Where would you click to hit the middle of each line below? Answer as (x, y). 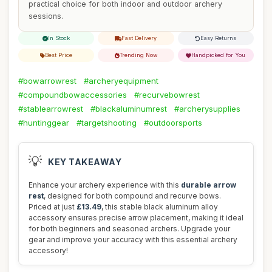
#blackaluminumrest (129, 109)
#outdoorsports (173, 123)
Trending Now (138, 55)
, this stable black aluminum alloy (160, 207)
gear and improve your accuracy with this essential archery (133, 240)
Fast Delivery (139, 38)
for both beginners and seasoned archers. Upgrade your (129, 229)
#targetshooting (107, 123)
